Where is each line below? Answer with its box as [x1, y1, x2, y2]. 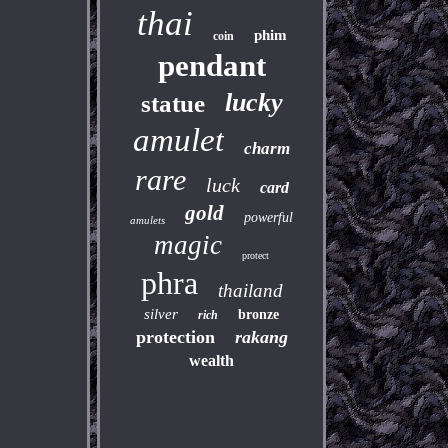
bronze [238, 307, 280, 322]
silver [144, 306, 179, 322]
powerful [244, 210, 294, 225]
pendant [157, 48, 266, 83]
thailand [217, 280, 283, 301]
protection [135, 327, 215, 347]
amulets [130, 214, 166, 226]
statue [140, 90, 205, 117]
